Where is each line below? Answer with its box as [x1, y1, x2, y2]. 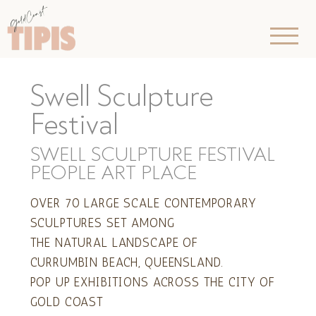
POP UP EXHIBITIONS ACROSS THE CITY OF [30, 274, 275, 289]
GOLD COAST [30, 294, 104, 309]
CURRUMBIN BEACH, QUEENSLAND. [30, 255, 224, 269]
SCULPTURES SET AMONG [30, 215, 175, 230]
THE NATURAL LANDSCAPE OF [30, 235, 198, 250]
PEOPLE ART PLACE [30, 161, 197, 185]
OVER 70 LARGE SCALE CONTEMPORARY [30, 195, 257, 210]
